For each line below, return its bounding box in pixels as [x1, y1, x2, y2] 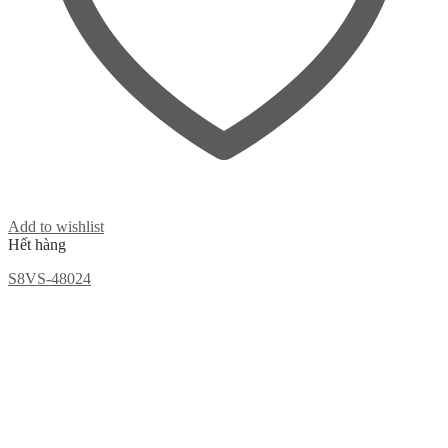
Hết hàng [8, 235, 66, 253]
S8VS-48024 [8, 269, 91, 287]
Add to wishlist [8, 217, 104, 235]
